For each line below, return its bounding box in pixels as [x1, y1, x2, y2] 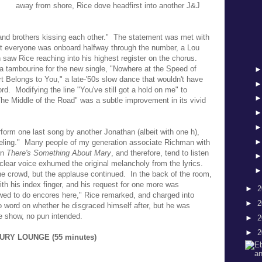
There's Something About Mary [6, 149, 111, 157]
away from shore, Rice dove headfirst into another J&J [16, 1, 200, 10]
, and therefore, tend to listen [111, 149, 209, 157]
